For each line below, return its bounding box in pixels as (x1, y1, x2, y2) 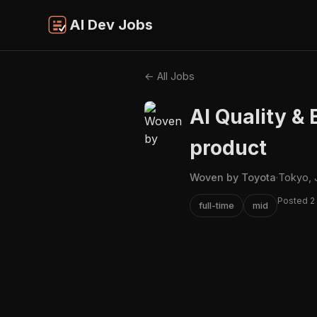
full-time (199, 200, 234, 211)
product (190, 135, 267, 160)
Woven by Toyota (190, 171, 276, 183)
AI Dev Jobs (69, 16, 153, 34)
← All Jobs (144, 69, 195, 82)
